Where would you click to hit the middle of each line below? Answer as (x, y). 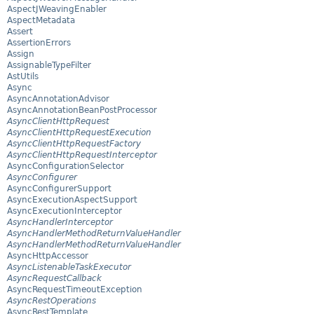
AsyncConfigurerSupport (59, 189)
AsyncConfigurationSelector (66, 166)
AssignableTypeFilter (49, 66)
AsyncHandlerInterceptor (60, 223)
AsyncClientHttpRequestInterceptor (82, 155)
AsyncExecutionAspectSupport (72, 200)
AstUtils (23, 77)
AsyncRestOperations (52, 301)
